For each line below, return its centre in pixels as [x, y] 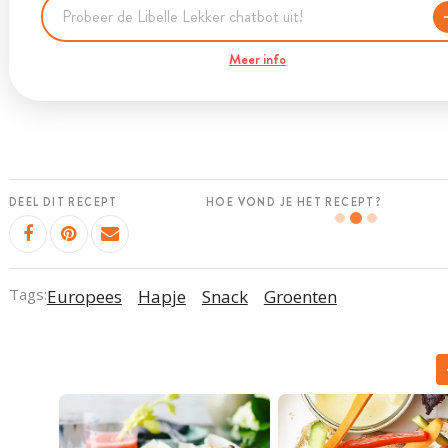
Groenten [300, 296]
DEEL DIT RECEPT [63, 202]
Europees [84, 296]
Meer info [257, 59]
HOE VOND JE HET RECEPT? [294, 202]
